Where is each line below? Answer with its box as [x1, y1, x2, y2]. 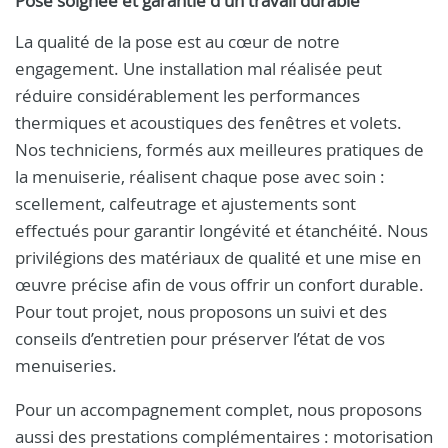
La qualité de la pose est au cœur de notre [15, 30, 340, 53]
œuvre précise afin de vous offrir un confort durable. [15, 273, 424, 296]
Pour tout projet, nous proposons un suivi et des [15, 300, 387, 323]
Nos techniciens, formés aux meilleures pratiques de [15, 138, 424, 161]
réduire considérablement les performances [15, 84, 360, 107]
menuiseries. [15, 354, 117, 377]
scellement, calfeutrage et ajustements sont [15, 192, 356, 215]
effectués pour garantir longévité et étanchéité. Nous [15, 219, 428, 242]
